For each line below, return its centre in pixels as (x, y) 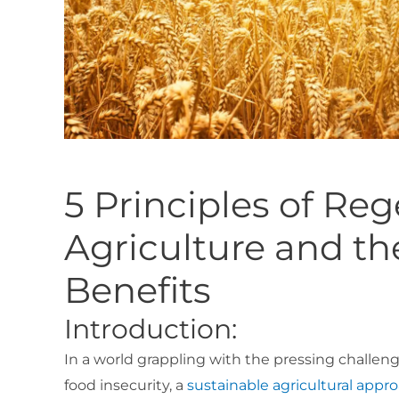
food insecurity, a (124, 386)
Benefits (138, 290)
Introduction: (151, 330)
